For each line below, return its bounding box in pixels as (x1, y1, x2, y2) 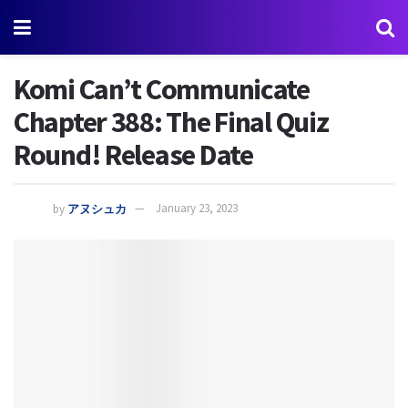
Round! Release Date (14, 137, 253, 173)
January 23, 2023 (156, 200, 238, 217)
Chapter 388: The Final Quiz (14, 104, 329, 140)
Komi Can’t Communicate (14, 71, 310, 107)
